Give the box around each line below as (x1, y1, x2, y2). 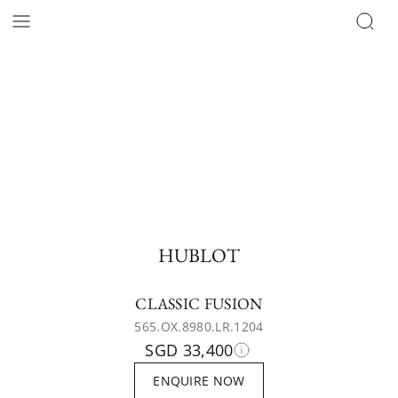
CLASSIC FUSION (135, 293, 263, 314)
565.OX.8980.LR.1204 (134, 318, 264, 335)
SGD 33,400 (145, 339, 234, 361)
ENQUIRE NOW (153, 372, 245, 389)
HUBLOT (157, 243, 240, 268)
